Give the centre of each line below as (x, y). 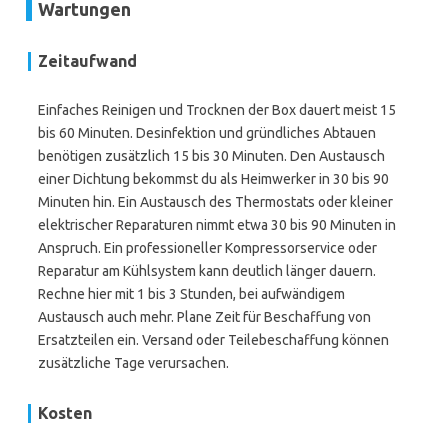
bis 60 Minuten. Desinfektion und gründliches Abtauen (207, 133)
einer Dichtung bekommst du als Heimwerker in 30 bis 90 (213, 179)
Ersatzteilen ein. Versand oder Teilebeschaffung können (213, 340)
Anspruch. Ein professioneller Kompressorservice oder (207, 248)
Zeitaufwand (87, 61)
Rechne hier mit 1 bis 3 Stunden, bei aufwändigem (191, 294)
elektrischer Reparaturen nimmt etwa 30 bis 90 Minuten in (217, 225)
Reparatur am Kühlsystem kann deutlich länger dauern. (207, 271)
